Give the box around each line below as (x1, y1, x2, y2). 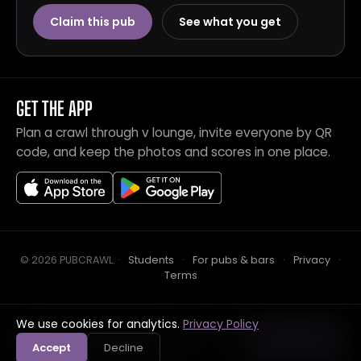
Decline (104, 340, 143, 355)
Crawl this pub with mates (23, 331, 172, 346)
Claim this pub (50, 14, 135, 30)
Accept (32, 340, 71, 355)
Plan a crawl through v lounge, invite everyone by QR (16, 124, 332, 141)
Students (128, 253, 174, 267)
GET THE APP (16, 97, 93, 120)
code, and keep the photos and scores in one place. (16, 143, 330, 160)
